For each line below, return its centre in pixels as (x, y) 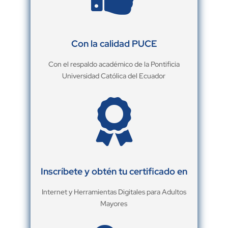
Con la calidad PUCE (114, 44)
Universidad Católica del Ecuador (114, 76)
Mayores (114, 204)
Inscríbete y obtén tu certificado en (114, 172)
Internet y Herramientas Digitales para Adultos (114, 192)
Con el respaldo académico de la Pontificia (114, 64)
